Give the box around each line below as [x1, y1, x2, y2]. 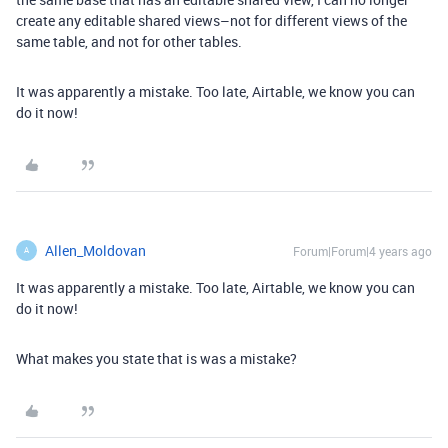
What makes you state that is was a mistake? [16, 348, 297, 368]
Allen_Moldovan [45, 240, 146, 260]
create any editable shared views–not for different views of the [16, 10, 407, 30]
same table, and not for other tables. [16, 31, 242, 51]
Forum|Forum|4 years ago [293, 242, 432, 259]
